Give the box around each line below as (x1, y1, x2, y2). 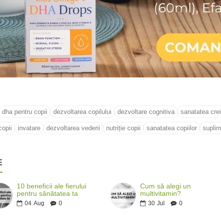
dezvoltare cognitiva (117, 108, 175, 116)
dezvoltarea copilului (53, 108, 111, 116)
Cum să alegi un (140, 182, 191, 190)
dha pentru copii (1, 108, 47, 116)
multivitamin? (140, 189, 182, 198)
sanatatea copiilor (147, 124, 197, 132)
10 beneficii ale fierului (17, 182, 87, 190)
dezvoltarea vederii (46, 124, 100, 132)
